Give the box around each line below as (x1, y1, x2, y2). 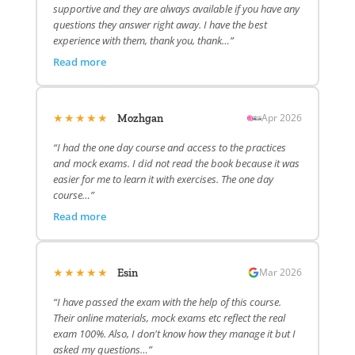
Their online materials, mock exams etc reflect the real (52, 311, 285, 326)
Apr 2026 (261, 110, 303, 124)
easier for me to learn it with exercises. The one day (52, 172, 273, 187)
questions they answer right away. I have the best (52, 17, 267, 32)
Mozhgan (116, 112, 163, 126)
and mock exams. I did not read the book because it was (52, 156, 300, 171)
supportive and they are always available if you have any (52, 2, 300, 17)
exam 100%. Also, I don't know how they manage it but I (52, 326, 296, 342)
